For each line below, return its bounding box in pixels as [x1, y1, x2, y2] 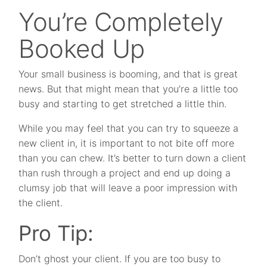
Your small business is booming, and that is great [18, 68, 238, 80]
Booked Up [18, 33, 145, 64]
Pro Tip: [18, 221, 94, 246]
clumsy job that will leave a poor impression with [18, 182, 238, 194]
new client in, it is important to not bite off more [18, 137, 235, 149]
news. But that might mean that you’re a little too [18, 83, 238, 95]
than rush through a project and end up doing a [18, 167, 231, 179]
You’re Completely [18, 7, 223, 37]
